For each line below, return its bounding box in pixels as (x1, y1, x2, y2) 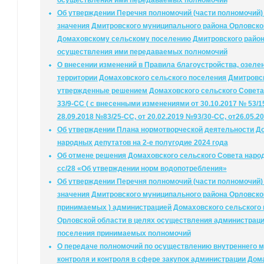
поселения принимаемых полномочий (57, 229, 191, 237)
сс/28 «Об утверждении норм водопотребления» (57, 164, 227, 173)
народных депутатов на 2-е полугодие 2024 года (57, 138, 228, 147)
